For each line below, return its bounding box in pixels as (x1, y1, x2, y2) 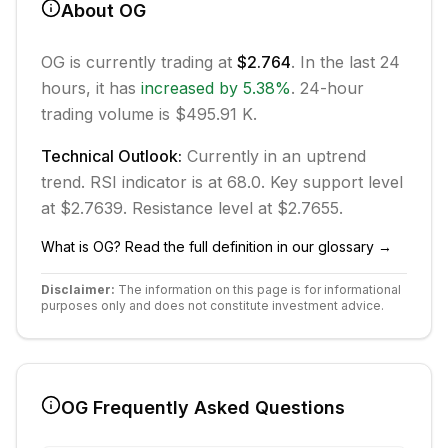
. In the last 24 (291, 52, 400, 72)
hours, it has (41, 78, 141, 98)
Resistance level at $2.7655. (127, 198, 343, 218)
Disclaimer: (41, 282, 115, 297)
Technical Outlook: (41, 146, 182, 166)
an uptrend (282, 146, 366, 166)
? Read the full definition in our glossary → (114, 238, 392, 255)
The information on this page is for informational (115, 282, 401, 297)
